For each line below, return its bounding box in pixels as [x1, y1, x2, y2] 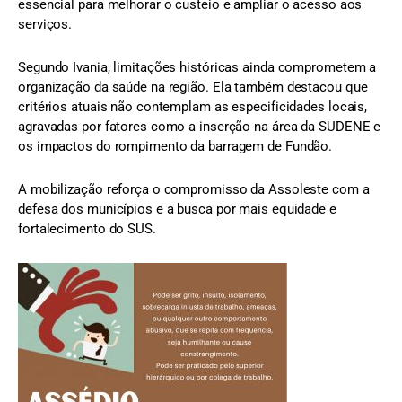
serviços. [18, 15, 73, 32]
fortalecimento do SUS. [18, 221, 156, 238]
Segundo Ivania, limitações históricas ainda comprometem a [18, 59, 377, 76]
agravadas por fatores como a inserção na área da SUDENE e [18, 118, 381, 135]
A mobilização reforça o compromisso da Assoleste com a [18, 181, 370, 198]
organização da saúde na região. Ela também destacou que [18, 79, 368, 96]
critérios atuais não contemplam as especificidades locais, [18, 99, 368, 116]
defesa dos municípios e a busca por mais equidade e [18, 201, 336, 218]
